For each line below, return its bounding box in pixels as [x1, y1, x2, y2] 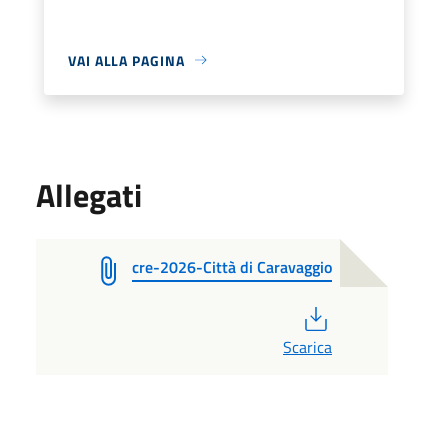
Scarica [283, 334, 332, 359]
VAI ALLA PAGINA [68, 49, 185, 71]
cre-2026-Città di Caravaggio [132, 254, 332, 279]
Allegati [36, 170, 142, 219]
